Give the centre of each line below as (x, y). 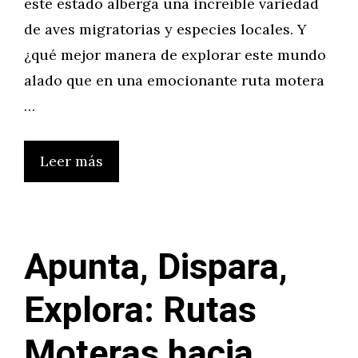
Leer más (72, 161)
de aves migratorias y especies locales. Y (165, 29)
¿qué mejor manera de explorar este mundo (175, 55)
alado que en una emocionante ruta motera (174, 80)
